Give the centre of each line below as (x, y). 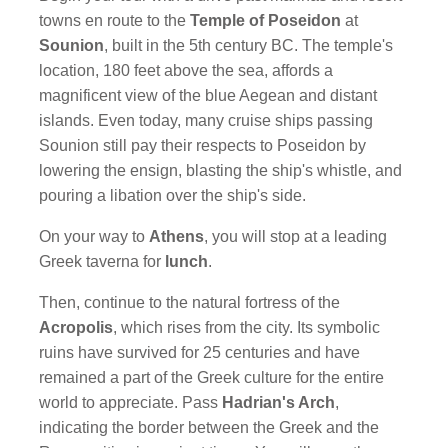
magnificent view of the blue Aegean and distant (208, 95)
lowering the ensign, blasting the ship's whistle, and (221, 170)
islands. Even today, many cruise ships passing (206, 120)
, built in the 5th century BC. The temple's (249, 45)
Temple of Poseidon (266, 20)
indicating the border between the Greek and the (209, 427)
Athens (177, 236)
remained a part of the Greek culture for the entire (212, 377)
